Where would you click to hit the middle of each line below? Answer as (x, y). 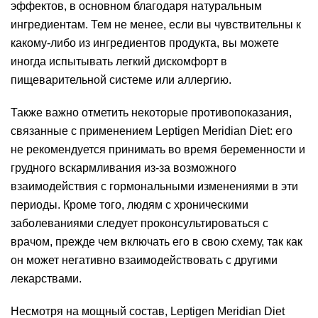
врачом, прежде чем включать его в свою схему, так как (157, 242)
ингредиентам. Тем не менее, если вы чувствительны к (156, 24)
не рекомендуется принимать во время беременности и (158, 149)
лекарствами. (46, 279)
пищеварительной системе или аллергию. (121, 80)
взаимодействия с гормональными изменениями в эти (154, 186)
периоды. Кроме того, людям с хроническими (130, 205)
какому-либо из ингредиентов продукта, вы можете (145, 43)
